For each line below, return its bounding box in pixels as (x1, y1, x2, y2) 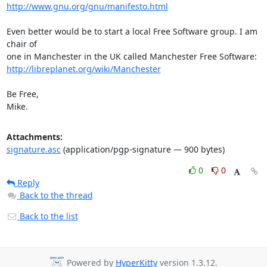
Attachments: (6, 131, 63, 142)
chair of (6, 38, 37, 49)
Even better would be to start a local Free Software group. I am (6, 26, 257, 37)
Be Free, (6, 88, 39, 100)
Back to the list (17, 210, 78, 222)
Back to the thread (19, 190, 93, 201)
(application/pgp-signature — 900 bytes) (60, 144, 225, 155)
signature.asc (6, 144, 61, 155)
